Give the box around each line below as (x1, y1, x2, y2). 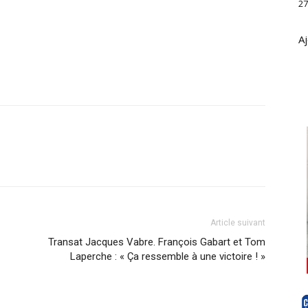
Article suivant (210, 218, 265, 228)
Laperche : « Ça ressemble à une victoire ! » (70, 250, 265, 263)
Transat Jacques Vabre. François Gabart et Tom (48, 236, 265, 248)
